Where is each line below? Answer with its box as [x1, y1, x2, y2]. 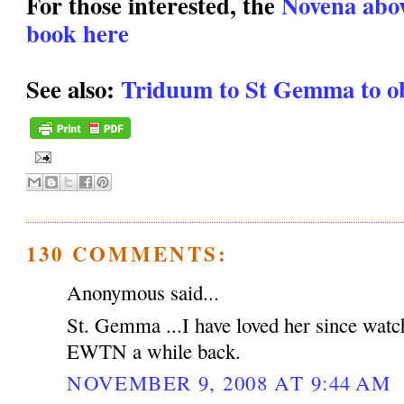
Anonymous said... [67, 278, 220, 306]
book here [26, 14, 130, 50]
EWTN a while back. [67, 336, 242, 364]
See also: [26, 70, 122, 106]
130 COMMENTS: [26, 238, 228, 270]
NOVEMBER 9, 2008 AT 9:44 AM [67, 368, 391, 396]
